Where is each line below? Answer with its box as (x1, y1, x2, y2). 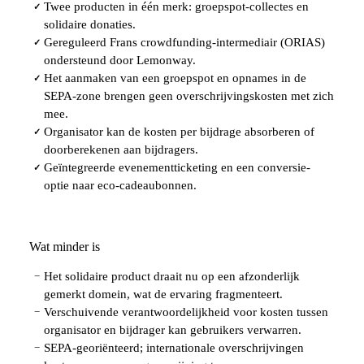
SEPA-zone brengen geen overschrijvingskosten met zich (44, 89, 334, 102)
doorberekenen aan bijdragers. (44, 142, 198, 156)
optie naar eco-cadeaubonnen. (44, 178, 197, 192)
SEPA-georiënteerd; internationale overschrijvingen (44, 340, 304, 354)
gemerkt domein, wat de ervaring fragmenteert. (44, 287, 283, 301)
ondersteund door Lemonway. (44, 53, 196, 67)
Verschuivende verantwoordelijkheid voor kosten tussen (44, 305, 328, 318)
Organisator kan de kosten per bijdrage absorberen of (44, 124, 314, 138)
